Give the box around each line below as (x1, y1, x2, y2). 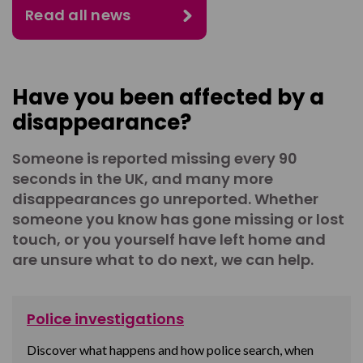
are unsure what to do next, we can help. (12, 250, 314, 271)
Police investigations (27, 309, 184, 330)
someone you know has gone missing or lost (12, 209, 344, 230)
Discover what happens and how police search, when (27, 342, 314, 358)
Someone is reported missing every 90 (12, 148, 297, 169)
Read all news (25, 5, 131, 26)
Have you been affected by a (12, 83, 324, 113)
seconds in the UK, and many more (12, 169, 273, 190)
